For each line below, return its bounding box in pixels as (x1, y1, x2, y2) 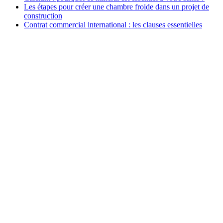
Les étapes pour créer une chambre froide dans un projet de (24, 2, 209, 11)
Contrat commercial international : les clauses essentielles (24, 20, 202, 29)
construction (24, 11, 62, 20)
